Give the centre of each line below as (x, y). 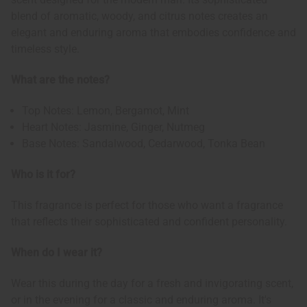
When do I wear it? (57, 253)
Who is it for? (43, 175)
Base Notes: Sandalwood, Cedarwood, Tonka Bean (144, 144)
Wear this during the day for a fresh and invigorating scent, (152, 284)
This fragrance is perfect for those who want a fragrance (147, 206)
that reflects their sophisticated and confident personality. (149, 222)
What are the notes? (60, 80)
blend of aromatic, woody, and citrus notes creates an (139, 16)
